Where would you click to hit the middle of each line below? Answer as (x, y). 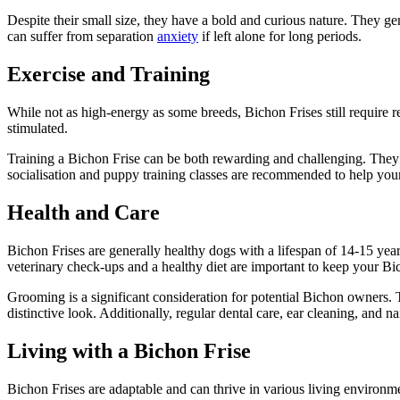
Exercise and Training (108, 75)
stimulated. (37, 128)
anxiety (178, 37)
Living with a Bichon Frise (129, 350)
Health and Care (83, 212)
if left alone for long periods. (280, 37)
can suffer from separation (82, 37)
